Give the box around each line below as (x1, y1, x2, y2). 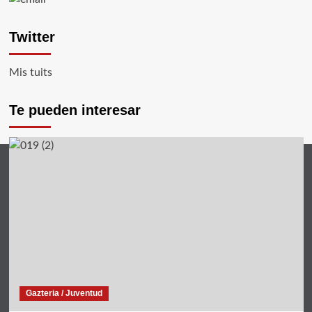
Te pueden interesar (8, 102, 141, 118)
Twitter (8, 29, 55, 45)
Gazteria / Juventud (25, 288, 102, 298)
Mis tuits (8, 67, 52, 78)
